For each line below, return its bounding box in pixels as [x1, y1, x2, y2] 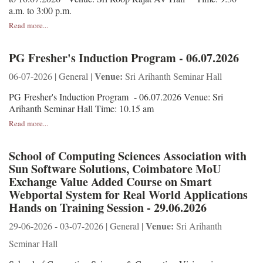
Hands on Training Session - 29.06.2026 [9, 198, 207, 216]
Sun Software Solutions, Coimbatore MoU [9, 160, 221, 177]
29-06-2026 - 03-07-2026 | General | [9, 219, 146, 232]
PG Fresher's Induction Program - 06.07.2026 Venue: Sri [9, 90, 223, 103]
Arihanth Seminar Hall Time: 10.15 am [9, 102, 154, 114]
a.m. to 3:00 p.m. [9, 4, 72, 16]
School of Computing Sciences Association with [9, 147, 247, 164]
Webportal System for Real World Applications [9, 186, 248, 203]
